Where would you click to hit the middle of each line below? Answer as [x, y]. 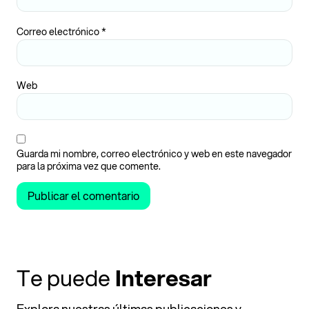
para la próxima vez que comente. [89, 166]
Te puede [63, 278]
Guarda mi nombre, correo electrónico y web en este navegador [154, 153]
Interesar [161, 278]
